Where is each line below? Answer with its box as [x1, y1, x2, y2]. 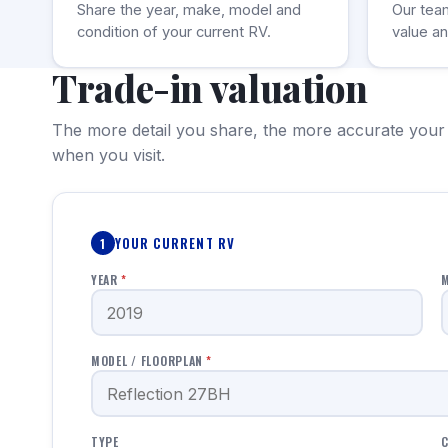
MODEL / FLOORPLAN [91, 352, 204, 369]
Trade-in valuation [52, 63, 368, 112]
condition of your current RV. [77, 23, 271, 41]
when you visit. [52, 145, 165, 165]
